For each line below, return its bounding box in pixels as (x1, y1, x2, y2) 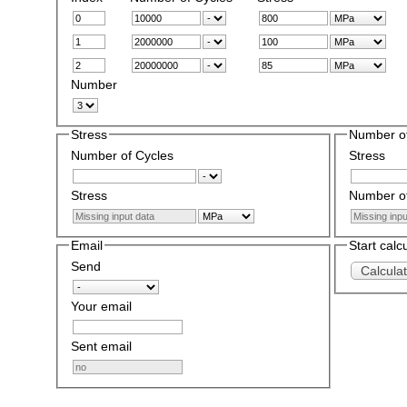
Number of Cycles (70, 147, 174, 163)
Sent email (70, 338, 132, 353)
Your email (70, 298, 132, 313)
